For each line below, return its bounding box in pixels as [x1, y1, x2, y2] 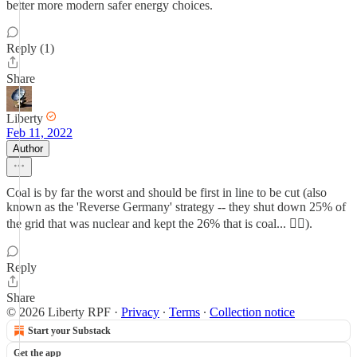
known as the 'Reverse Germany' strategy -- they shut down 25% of [6, 200, 346, 214]
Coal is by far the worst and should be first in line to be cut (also [6, 186, 327, 199]
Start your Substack [28, 325, 111, 336]
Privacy [121, 305, 159, 319]
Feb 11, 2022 [6, 126, 73, 139]
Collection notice [210, 305, 295, 319]
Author [13, 143, 43, 155]
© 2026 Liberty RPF [6, 305, 111, 319]
